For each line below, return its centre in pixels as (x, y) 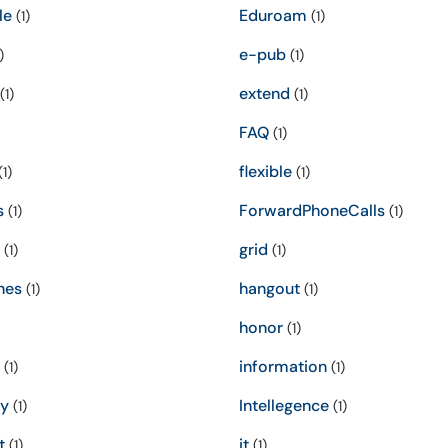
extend (264, 93)
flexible (265, 171)
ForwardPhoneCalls (312, 210)
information (283, 366)
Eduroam (273, 15)
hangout (269, 288)
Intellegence (284, 405)
